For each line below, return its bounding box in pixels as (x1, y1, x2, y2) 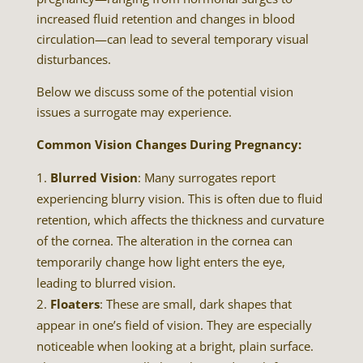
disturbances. (36, 50, 111, 67)
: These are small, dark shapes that (99, 295, 292, 312)
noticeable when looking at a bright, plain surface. (36, 337, 314, 354)
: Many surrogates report (137, 169, 275, 186)
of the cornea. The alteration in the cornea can (36, 232, 293, 249)
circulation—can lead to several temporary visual (36, 30, 309, 47)
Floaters (49, 295, 100, 312)
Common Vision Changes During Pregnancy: (36, 135, 301, 152)
